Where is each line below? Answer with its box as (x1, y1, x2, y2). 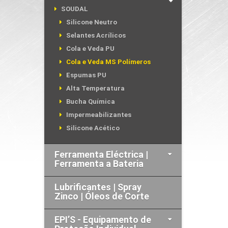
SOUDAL (61, 5, 88, 13)
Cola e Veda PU (66, 45, 115, 52)
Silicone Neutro (66, 18, 117, 26)
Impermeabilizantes (66, 111, 131, 119)
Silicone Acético (66, 124, 120, 132)
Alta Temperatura (66, 84, 125, 92)
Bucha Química (66, 98, 115, 105)
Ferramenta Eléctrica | (54, 149, 148, 160)
